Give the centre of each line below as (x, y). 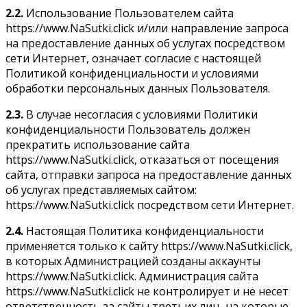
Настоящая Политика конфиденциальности (144, 231)
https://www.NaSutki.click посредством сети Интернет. (150, 205)
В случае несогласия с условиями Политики (140, 114)
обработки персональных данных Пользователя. (138, 88)
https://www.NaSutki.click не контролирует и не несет (147, 291)
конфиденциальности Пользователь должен (128, 129)
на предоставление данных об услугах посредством (145, 43)
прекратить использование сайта (98, 144)
